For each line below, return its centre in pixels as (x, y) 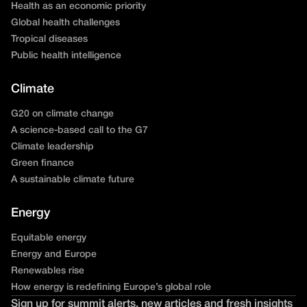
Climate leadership (52, 147)
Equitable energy (49, 238)
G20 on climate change (62, 114)
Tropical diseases (49, 39)
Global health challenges (65, 23)
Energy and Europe (54, 254)
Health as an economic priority (78, 6)
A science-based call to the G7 (79, 130)
